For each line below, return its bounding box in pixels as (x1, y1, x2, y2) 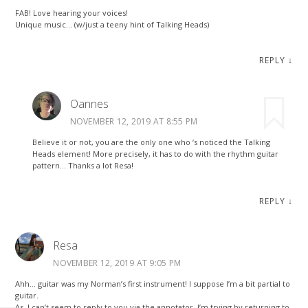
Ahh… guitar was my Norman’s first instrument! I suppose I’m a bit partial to (15, 278, 291, 289)
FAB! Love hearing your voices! (15, 7, 129, 18)
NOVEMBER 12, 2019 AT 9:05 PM (53, 256, 181, 269)
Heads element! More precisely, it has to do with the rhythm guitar (32, 148, 278, 159)
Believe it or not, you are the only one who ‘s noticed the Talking (32, 137, 270, 148)
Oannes (69, 96, 109, 112)
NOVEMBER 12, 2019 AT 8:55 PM (69, 115, 198, 128)
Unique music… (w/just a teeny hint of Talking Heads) (15, 19, 210, 30)
